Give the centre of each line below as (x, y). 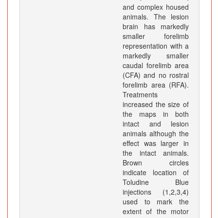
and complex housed (156, 7)
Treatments (140, 95)
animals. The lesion (156, 17)
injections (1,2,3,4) (156, 192)
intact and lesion (156, 124)
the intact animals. (156, 153)
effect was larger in (156, 143)
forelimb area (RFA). (156, 85)
